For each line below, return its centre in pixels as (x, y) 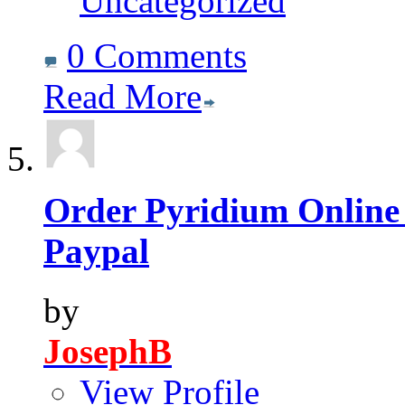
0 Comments (157, 55)
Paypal (96, 250)
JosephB (108, 352)
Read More (122, 96)
